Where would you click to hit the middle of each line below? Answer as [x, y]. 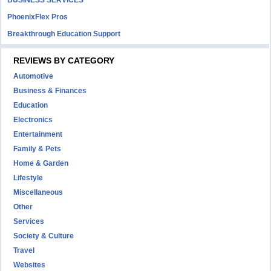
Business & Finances [50, 91]
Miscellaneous [38, 192]
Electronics [33, 120]
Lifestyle [28, 178]
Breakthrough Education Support [64, 34]
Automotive [34, 76]
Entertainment [38, 134]
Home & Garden [41, 163]
